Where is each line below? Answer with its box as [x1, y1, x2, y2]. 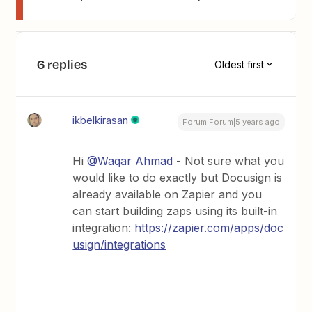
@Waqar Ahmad [87, 154, 173, 168]
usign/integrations [72, 237, 166, 251]
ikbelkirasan [72, 114, 129, 127]
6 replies [37, 55, 88, 73]
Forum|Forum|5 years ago [182, 117, 280, 127]
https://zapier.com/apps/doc [134, 221, 284, 235]
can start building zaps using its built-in [72, 204, 278, 218]
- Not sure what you [173, 154, 285, 168]
